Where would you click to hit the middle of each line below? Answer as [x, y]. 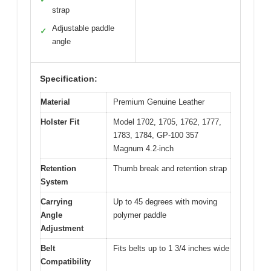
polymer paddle [140, 215]
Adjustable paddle [83, 28]
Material [55, 102]
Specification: [69, 78]
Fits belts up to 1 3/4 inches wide [171, 248]
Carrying [57, 201]
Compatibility [66, 261]
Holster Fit [60, 122]
